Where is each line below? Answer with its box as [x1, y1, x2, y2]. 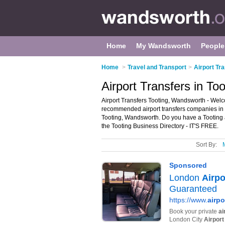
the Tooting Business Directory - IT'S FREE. [101, 123, 218, 130]
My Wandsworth [136, 42, 191, 50]
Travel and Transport [128, 64, 186, 71]
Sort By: [196, 141, 217, 148]
